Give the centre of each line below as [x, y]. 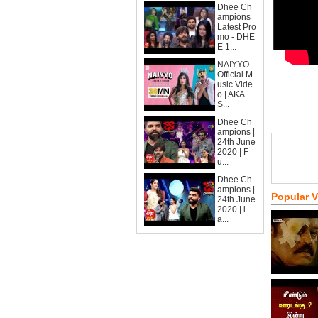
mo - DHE [236, 37]
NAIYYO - [236, 65]
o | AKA [231, 94]
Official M [235, 75]
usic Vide [235, 84]
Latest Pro [237, 27]
